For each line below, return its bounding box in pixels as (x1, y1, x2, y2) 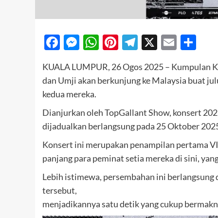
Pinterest (118, 32, 182, 52)
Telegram (138, 32, 200, 52)
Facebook (60, 32, 127, 52)
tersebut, (42, 184, 77, 196)
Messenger (79, 32, 155, 52)
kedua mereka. (42, 88, 96, 99)
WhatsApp (99, 32, 172, 52)
